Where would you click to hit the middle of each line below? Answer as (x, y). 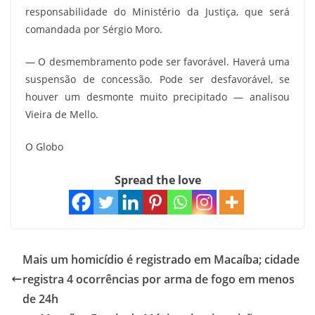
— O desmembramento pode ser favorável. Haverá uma (157, 62)
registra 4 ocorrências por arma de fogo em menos (159, 279)
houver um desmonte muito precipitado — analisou (157, 97)
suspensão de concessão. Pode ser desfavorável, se (157, 79)
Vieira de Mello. (62, 114)
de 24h (40, 299)
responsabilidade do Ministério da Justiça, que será (157, 12)
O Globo (44, 147)
